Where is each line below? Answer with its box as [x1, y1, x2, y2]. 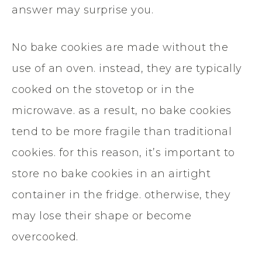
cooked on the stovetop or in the [12, 82, 194, 96]
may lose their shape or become [12, 209, 191, 222]
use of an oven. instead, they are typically [12, 61, 242, 75]
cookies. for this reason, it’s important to [12, 146, 235, 159]
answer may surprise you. [12, 3, 153, 16]
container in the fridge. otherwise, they [12, 188, 230, 201]
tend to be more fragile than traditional [12, 125, 232, 138]
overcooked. [12, 230, 78, 243]
